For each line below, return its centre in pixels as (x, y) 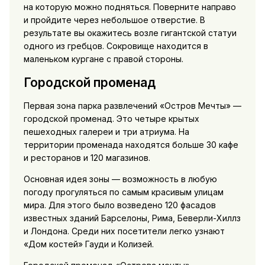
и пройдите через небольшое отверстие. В (114, 20)
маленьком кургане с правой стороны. (103, 59)
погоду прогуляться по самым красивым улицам (123, 192)
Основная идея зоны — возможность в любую (120, 179)
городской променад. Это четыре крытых (111, 119)
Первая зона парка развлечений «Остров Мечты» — (132, 106)
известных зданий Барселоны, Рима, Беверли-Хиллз (132, 218)
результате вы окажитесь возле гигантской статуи (130, 33)
